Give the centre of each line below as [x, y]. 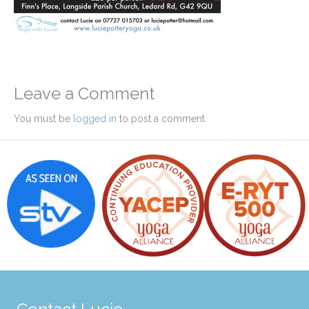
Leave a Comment [84, 94]
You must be [43, 119]
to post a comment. [162, 119]
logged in [95, 119]
